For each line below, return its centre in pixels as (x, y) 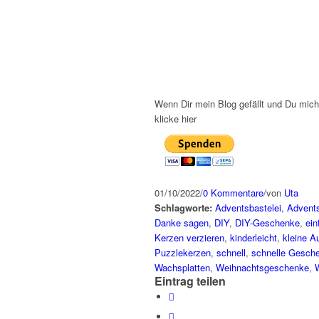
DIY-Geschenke (267, 223)
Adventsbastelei (248, 208)
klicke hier (176, 119)
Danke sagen (182, 223)
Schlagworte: (183, 208)
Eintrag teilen (190, 281)
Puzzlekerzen (183, 253)
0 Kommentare (233, 193)
